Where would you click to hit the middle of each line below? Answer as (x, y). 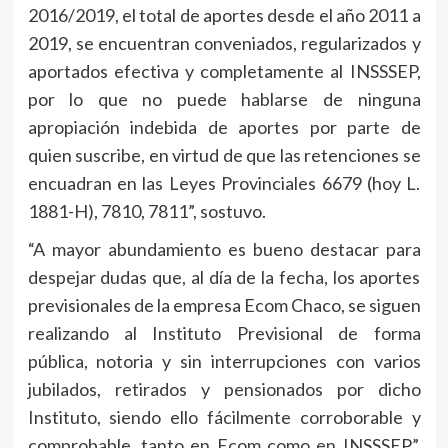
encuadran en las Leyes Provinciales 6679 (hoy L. (224, 183)
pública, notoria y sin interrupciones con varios (224, 361)
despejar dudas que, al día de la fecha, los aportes (224, 277)
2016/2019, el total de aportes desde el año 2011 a (224, 15)
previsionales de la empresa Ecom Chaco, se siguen (224, 305)
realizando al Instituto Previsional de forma (224, 333)
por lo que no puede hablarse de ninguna (224, 99)
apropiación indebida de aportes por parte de (224, 127)
